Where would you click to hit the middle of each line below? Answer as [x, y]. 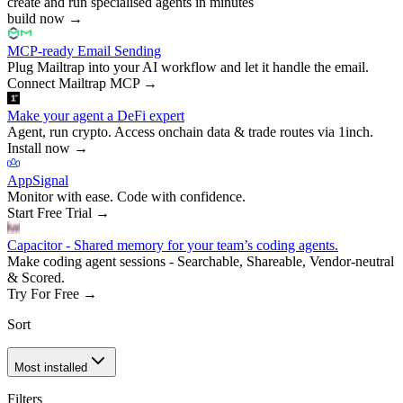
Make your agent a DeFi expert [96, 115]
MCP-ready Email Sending [84, 50]
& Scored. [36, 277]
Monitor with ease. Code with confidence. [126, 196]
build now [36, 18]
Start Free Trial [49, 212]
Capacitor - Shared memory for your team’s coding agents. [173, 245]
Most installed [51, 367]
